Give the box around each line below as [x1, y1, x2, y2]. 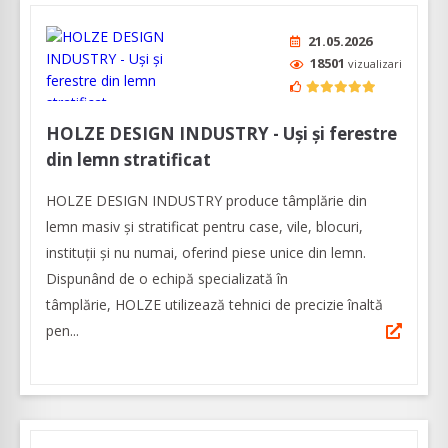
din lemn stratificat [46, 148, 211, 172]
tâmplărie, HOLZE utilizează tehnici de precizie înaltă [46, 295, 383, 315]
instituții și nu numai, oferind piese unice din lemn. [46, 243, 370, 263]
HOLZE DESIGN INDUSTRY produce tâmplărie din [46, 191, 367, 211]
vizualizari [348, 56, 402, 72]
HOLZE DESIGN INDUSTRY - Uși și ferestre [46, 122, 397, 146]
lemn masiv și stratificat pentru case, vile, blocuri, [46, 217, 363, 237]
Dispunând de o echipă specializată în [46, 269, 288, 289]
